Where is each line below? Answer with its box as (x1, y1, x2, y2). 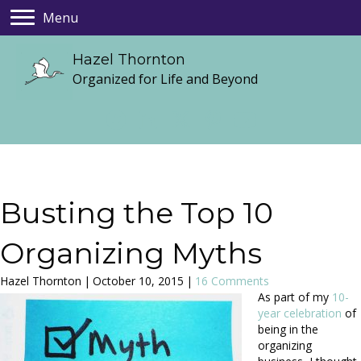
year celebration (258, 305, 345, 321)
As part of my (258, 288, 332, 305)
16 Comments (195, 272, 269, 288)
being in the (258, 321, 318, 337)
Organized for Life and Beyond (72, 70, 258, 89)
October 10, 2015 (93, 272, 184, 288)
